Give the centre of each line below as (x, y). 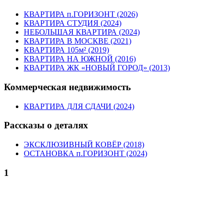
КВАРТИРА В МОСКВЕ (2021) (78, 41)
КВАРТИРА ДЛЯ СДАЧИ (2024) (79, 106)
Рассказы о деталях (46, 125)
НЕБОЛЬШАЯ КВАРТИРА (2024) (82, 32)
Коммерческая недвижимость (67, 87)
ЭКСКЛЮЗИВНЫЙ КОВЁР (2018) (84, 145)
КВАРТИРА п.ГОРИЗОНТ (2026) (81, 14)
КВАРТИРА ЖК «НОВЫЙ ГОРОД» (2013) (97, 68)
